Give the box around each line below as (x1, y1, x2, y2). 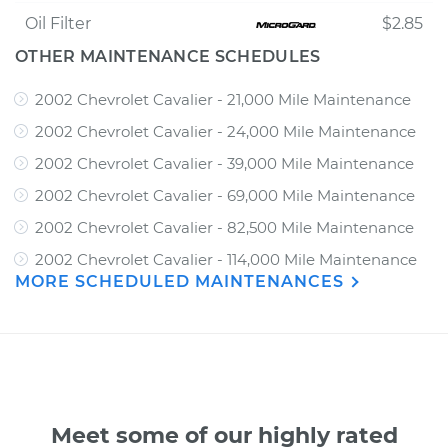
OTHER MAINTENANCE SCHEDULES (15, 47, 321, 66)
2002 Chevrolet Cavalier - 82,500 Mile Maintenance (35, 218, 414, 237)
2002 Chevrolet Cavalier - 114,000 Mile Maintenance (35, 250, 417, 269)
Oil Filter (25, 14, 91, 33)
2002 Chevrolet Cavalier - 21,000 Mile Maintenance (35, 90, 411, 109)
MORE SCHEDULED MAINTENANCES (15, 272, 349, 291)
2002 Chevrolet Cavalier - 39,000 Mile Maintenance (35, 154, 414, 173)
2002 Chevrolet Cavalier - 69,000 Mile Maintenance (35, 186, 415, 205)
